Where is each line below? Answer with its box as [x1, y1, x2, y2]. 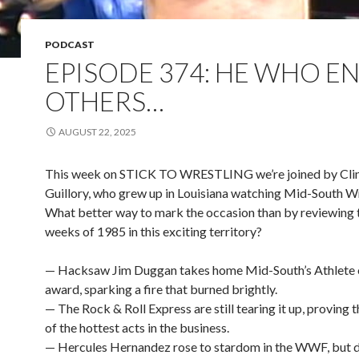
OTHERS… [45, 85, 164, 117]
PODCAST [45, 38, 95, 50]
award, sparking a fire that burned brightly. [45, 281, 277, 296]
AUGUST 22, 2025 [58, 126, 136, 138]
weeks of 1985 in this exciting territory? [45, 224, 262, 239]
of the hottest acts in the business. [45, 320, 229, 335]
